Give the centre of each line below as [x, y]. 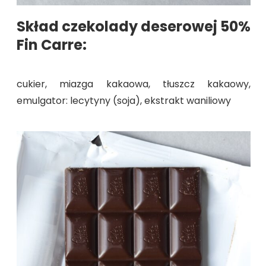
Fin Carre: [52, 45]
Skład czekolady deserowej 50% [134, 27]
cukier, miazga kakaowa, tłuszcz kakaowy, [134, 84]
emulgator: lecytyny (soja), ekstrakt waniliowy [124, 101]
